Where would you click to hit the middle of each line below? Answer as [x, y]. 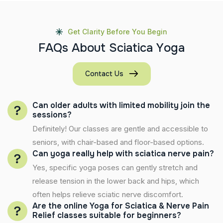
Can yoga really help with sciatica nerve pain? [123, 153]
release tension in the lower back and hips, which [116, 181]
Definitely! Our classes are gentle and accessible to [120, 128]
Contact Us [104, 73]
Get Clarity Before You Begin [117, 31]
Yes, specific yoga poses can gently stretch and [115, 167]
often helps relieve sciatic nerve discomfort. [108, 194]
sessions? [52, 114]
